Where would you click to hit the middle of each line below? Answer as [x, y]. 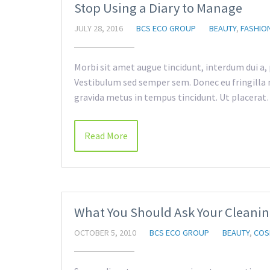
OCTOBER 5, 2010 [105, 233]
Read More [106, 136]
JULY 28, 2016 [99, 28]
